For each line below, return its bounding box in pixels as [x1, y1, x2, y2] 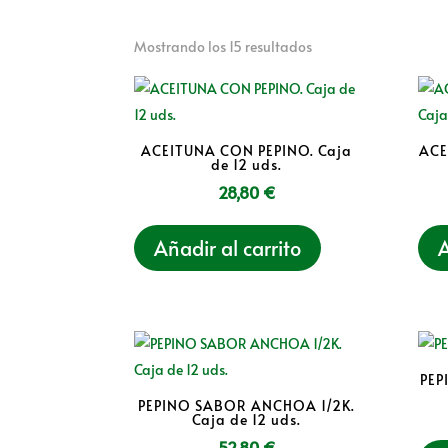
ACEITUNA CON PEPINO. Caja [141, 141, 353, 161]
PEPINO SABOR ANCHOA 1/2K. [138, 395, 356, 415]
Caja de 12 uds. [192, 409, 302, 429]
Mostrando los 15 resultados [134, 37, 313, 57]
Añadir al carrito [154, 234, 302, 263]
